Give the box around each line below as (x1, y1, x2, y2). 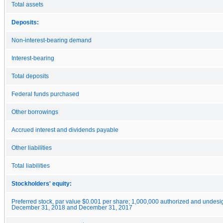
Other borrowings (11, 109, 58, 115)
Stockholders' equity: (11, 180, 72, 187)
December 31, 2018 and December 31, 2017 (11, 204, 132, 211)
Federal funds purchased (11, 91, 79, 97)
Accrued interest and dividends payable (11, 126, 118, 133)
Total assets (11, 1, 43, 7)
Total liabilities (11, 162, 50, 169)
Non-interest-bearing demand (11, 37, 92, 43)
